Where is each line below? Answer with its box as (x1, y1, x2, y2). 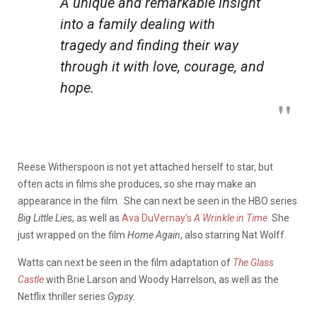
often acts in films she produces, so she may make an (18, 178, 256, 190)
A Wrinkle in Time (194, 212, 267, 224)
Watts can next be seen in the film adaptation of (18, 256, 233, 268)
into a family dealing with (60, 15, 215, 33)
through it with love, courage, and (60, 57, 264, 75)
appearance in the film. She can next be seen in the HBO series (18, 195, 297, 207)
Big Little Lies (18, 212, 72, 224)
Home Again (127, 229, 180, 241)
